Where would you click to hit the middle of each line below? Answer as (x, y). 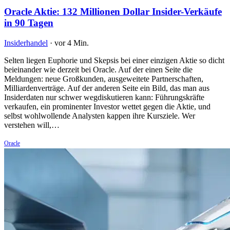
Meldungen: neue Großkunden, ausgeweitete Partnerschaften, (104, 79)
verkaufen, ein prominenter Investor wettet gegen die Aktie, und (107, 106)
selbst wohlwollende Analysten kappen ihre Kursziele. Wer (100, 116)
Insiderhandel (26, 43)
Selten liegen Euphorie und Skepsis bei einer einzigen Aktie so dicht (114, 60)
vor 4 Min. (72, 43)
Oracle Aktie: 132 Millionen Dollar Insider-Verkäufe (113, 11)
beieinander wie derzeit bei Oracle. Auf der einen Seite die (98, 69)
